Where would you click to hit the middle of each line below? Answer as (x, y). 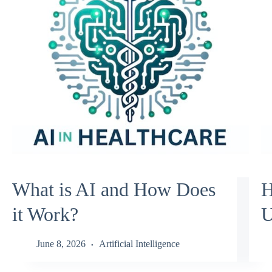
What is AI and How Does (114, 189)
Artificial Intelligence (139, 244)
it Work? (45, 214)
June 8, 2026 (61, 244)
